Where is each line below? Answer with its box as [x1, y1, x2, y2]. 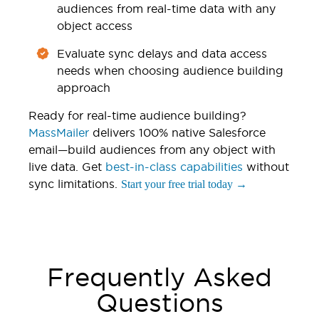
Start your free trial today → [121, 177, 247, 190]
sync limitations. [28, 177, 121, 190]
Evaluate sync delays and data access [57, 46, 267, 60]
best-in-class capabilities [105, 159, 243, 173]
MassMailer [28, 125, 89, 139]
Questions [95, 288, 224, 317]
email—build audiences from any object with [28, 142, 276, 156]
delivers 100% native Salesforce [89, 125, 266, 139]
